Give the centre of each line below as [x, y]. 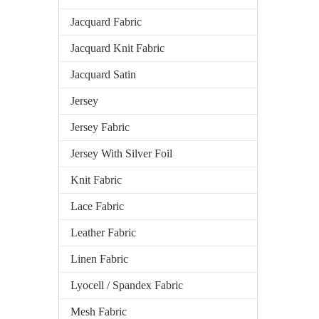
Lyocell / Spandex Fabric [127, 285]
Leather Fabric [103, 232]
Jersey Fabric [100, 127]
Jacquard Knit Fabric [117, 48]
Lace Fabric [97, 206]
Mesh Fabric [99, 312]
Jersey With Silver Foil [121, 153]
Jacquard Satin [103, 74]
